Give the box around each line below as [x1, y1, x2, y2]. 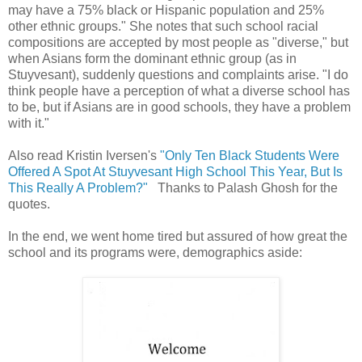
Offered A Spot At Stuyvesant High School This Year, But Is [8, 165, 343, 179]
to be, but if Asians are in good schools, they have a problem [8, 100, 351, 115]
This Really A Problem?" [8, 181, 154, 196]
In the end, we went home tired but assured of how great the [8, 229, 347, 244]
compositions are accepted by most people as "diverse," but [8, 36, 348, 50]
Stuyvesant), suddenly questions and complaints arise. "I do [8, 68, 348, 82]
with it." [8, 116, 49, 131]
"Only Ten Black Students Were [160, 149, 339, 163]
